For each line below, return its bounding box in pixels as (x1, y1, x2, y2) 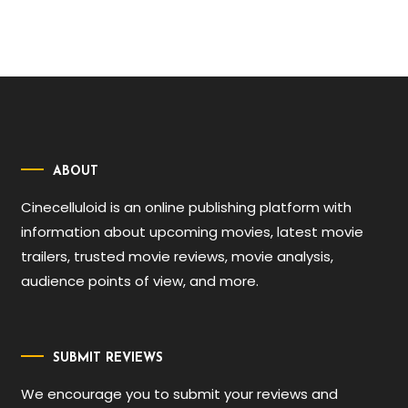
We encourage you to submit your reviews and (21, 384, 339, 403)
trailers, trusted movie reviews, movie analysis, (21, 246, 334, 266)
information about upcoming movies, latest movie (21, 221, 364, 241)
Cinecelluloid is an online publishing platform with (21, 197, 352, 217)
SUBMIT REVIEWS (53, 352, 164, 365)
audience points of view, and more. (21, 270, 260, 291)
